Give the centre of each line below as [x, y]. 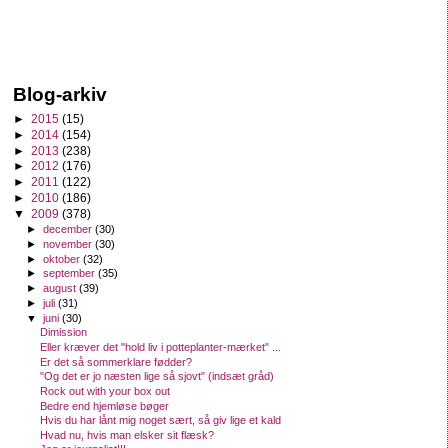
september [71, 273]
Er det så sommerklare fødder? [116, 361]
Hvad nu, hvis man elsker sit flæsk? [127, 434]
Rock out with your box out [105, 390]
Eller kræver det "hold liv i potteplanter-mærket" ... [161, 346]
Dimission [64, 332]
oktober [63, 258]
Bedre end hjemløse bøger [105, 405]
